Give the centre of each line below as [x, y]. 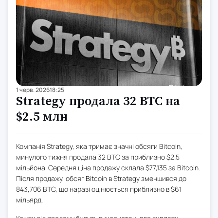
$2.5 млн [42, 117]
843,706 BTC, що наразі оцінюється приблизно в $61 [99, 189]
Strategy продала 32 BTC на [98, 102]
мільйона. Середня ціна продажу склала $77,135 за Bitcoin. [108, 168]
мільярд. [29, 200]
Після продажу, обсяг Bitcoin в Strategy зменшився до [101, 179]
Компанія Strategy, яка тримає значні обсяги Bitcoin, [99, 146]
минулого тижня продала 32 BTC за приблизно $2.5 [98, 157]
